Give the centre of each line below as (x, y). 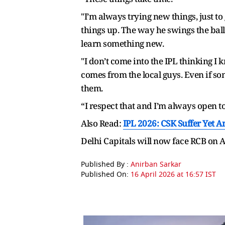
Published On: (106, 175)
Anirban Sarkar (156, 165)
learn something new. (122, 44)
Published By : (106, 165)
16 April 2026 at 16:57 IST (173, 175)
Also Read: (102, 124)
